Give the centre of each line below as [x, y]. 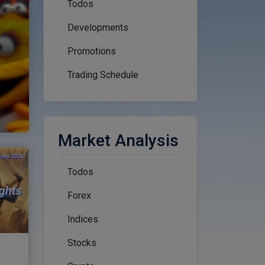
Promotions [92, 51]
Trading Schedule [103, 75]
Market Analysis [118, 140]
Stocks [82, 243]
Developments [98, 28]
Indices [83, 219]
